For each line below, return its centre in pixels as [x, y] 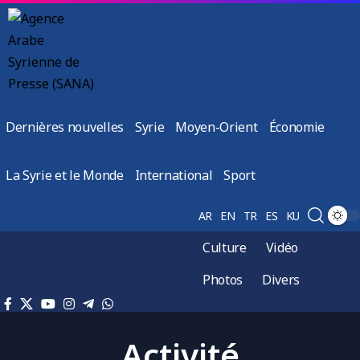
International [174, 175]
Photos [223, 280]
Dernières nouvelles [65, 127]
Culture [225, 247]
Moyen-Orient [217, 127]
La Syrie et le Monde [65, 175]
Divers [281, 280]
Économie [297, 127]
